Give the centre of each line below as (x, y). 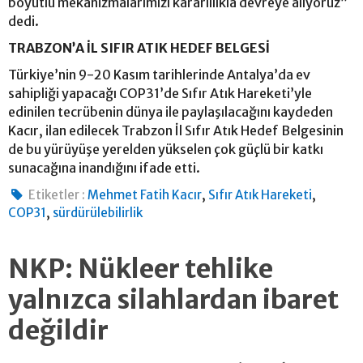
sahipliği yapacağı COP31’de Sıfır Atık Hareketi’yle (160, 93)
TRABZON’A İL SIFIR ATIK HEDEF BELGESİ (139, 47)
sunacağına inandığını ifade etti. (105, 167)
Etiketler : (57, 194)
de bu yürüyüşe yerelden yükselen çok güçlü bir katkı (166, 149)
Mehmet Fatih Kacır (145, 194)
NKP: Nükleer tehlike (141, 269)
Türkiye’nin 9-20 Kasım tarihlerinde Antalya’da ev (159, 74)
